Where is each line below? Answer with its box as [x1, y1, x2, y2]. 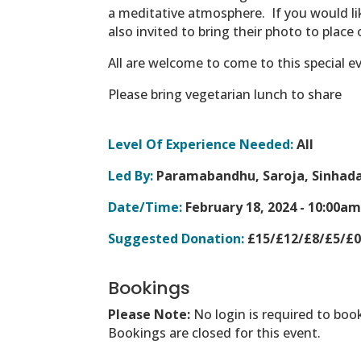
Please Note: [108, 305, 194, 323]
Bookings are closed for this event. [108, 323, 322, 342]
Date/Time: [108, 197, 183, 216]
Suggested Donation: [108, 229, 245, 247]
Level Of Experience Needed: [108, 135, 294, 153]
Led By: [108, 166, 154, 185]
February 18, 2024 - [182, 197, 309, 216]
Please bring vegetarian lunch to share [108, 85, 342, 103]
